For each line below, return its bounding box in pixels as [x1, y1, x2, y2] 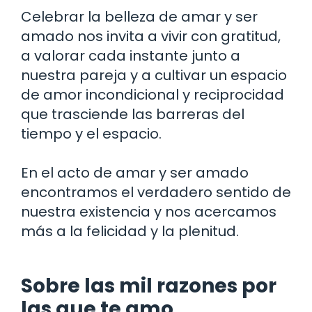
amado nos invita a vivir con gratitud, [21, 26, 281, 46]
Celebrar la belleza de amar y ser [21, 6, 258, 26]
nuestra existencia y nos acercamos [21, 201, 276, 221]
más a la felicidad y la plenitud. [21, 221, 239, 241]
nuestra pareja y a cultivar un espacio [21, 65, 287, 85]
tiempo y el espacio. [21, 123, 162, 143]
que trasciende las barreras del [21, 104, 244, 124]
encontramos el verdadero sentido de [21, 182, 291, 202]
